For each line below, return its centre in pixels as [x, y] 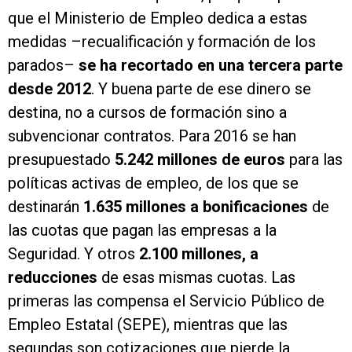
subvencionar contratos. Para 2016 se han [152, 136]
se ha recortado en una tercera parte [211, 66]
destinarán [46, 207]
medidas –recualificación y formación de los [162, 42]
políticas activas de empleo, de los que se [153, 183]
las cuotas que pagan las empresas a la [142, 231]
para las [314, 160]
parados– [43, 66]
